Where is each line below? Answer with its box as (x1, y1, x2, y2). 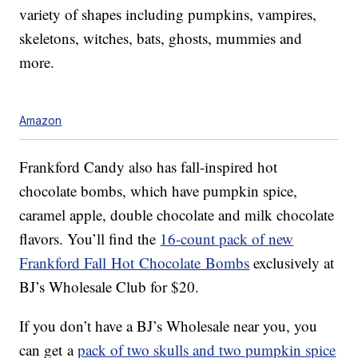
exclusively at (249, 253, 335, 273)
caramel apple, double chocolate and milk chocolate (19, 205, 335, 225)
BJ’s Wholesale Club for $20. (19, 276, 200, 297)
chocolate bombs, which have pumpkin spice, (19, 181, 298, 201)
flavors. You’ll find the (19, 229, 161, 249)
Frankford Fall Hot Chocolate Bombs (19, 253, 250, 273)
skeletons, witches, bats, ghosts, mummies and (19, 28, 303, 49)
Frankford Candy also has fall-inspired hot (19, 157, 278, 177)
